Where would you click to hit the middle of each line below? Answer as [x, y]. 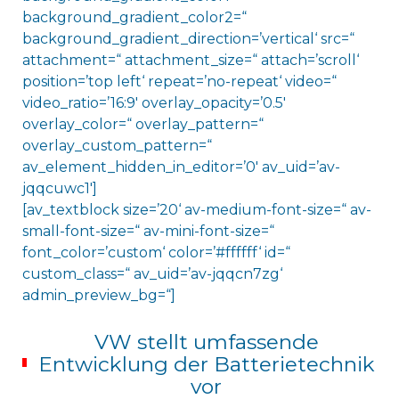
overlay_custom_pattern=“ [117, 146]
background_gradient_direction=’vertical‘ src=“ [188, 39]
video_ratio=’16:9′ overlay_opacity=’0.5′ [154, 103]
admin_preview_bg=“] [98, 296]
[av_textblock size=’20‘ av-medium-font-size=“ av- [196, 210]
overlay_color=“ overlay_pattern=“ [142, 125]
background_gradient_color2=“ [134, 18]
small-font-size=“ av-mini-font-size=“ [148, 232]
